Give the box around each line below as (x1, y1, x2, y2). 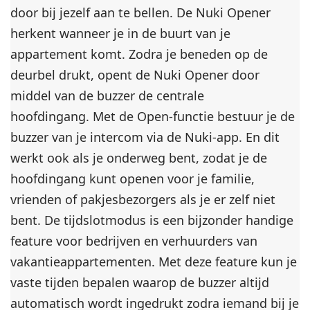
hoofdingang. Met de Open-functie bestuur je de (10, 108, 295, 125)
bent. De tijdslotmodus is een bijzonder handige (10, 212, 294, 228)
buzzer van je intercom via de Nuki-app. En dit (10, 129, 280, 145)
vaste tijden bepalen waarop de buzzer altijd (10, 274, 270, 291)
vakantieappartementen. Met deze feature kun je (10, 253, 298, 270)
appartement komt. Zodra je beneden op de (10, 46, 268, 62)
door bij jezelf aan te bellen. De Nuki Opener (10, 4, 271, 21)
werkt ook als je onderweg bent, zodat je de (10, 149, 268, 166)
